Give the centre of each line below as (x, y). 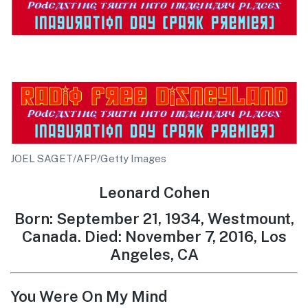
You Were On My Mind (89, 297)
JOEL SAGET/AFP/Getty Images (88, 158)
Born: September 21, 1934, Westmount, (154, 219)
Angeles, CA (154, 255)
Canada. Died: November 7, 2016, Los (154, 237)
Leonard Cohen (154, 192)
